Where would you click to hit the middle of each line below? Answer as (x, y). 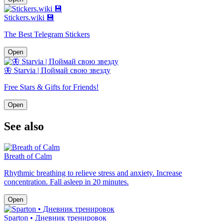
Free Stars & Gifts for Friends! (51, 87)
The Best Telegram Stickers (47, 35)
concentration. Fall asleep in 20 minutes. (66, 182)
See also (24, 127)
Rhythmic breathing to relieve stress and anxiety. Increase (93, 173)
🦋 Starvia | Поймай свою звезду (57, 71)
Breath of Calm (28, 156)
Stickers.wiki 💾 (29, 18)
